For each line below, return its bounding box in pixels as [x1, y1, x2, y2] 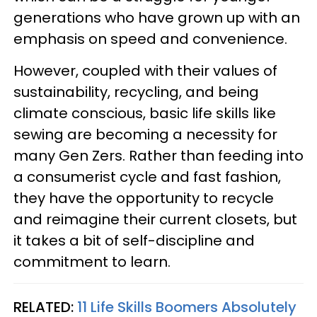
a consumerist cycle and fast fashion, [13, 166, 281, 187]
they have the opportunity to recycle [13, 188, 274, 208]
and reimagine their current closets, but [13, 209, 297, 229]
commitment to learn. [13, 251, 171, 272]
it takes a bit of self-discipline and [13, 230, 255, 250]
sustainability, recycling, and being [13, 81, 259, 102]
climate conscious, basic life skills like [13, 103, 276, 123]
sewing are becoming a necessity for [13, 124, 277, 144]
